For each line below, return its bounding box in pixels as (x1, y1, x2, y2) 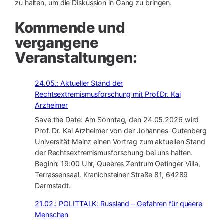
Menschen (35, 210, 69, 219)
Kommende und (15, 19, 125, 37)
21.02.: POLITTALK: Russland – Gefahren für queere (35, 199, 203, 208)
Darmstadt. (35, 181, 71, 190)
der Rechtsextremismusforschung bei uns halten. (35, 148, 193, 157)
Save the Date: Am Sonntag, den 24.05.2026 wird (35, 115, 199, 124)
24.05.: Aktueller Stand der (35, 78, 123, 87)
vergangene (15, 34, 98, 52)
